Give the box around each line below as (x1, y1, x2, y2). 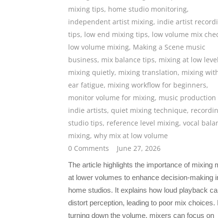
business (68, 55, 97, 65)
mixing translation (118, 68, 178, 77)
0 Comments (68, 144, 109, 153)
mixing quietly (68, 68, 114, 77)
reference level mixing (107, 118, 179, 128)
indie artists (68, 106, 107, 115)
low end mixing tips (84, 30, 148, 39)
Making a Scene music (133, 42, 205, 52)
